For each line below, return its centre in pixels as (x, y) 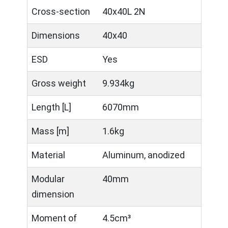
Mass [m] (50, 131)
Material (48, 155)
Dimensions (56, 35)
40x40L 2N (124, 11)
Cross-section (61, 11)
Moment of (54, 218)
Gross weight (59, 83)
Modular (48, 179)
